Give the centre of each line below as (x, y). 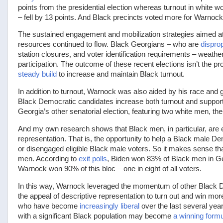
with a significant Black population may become (96, 216)
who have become (49, 206)
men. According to (48, 159)
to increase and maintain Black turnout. (121, 74)
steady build (37, 74)
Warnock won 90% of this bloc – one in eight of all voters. (110, 169)
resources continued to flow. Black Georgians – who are (109, 45)
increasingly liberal (110, 206)
